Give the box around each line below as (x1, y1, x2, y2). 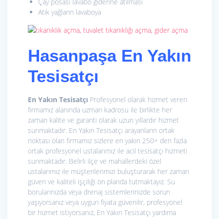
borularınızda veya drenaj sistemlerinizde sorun (28, 187, 170, 197)
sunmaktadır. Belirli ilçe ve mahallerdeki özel (28, 156, 161, 166)
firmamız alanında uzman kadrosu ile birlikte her (28, 105, 172, 115)
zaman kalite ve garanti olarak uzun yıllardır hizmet (28, 115, 179, 125)
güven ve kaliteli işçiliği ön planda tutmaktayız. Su (28, 177, 175, 187)
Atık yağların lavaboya (38, 7, 101, 17)
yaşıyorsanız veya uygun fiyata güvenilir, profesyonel (28, 197, 182, 207)
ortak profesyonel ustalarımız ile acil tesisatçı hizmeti (28, 146, 187, 156)
